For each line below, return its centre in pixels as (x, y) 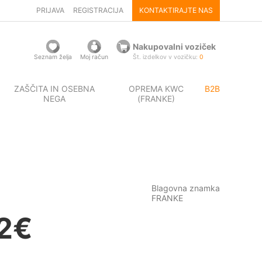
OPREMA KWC (156, 89)
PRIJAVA (50, 10)
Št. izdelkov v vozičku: (166, 57)
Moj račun (94, 57)
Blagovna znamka (186, 188)
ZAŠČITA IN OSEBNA (54, 89)
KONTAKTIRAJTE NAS (176, 10)
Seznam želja (53, 57)
